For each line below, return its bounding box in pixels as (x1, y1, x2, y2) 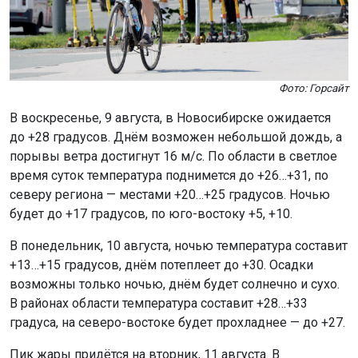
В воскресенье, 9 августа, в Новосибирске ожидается (10, 109, 331, 125)
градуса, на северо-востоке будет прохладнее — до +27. (10, 314, 345, 330)
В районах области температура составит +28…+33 (10, 295, 308, 311)
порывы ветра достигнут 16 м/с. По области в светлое (10, 148, 337, 164)
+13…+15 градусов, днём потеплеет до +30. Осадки (10, 257, 313, 272)
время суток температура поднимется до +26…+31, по (10, 167, 328, 183)
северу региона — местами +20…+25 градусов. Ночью (10, 186, 330, 202)
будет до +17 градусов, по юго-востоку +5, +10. (10, 205, 292, 221)
